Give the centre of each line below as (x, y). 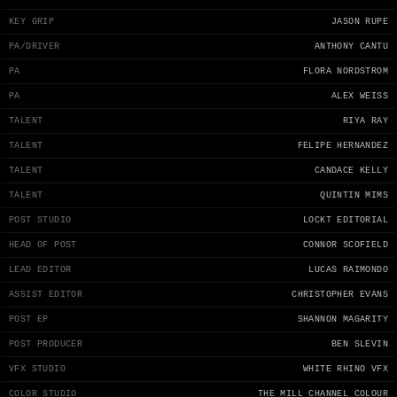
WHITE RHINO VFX (346, 370)
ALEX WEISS (360, 97)
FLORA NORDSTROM (346, 72)
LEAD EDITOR (40, 270)
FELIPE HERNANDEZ (343, 146)
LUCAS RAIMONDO (348, 270)
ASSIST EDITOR (46, 295)
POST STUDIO (40, 221)
